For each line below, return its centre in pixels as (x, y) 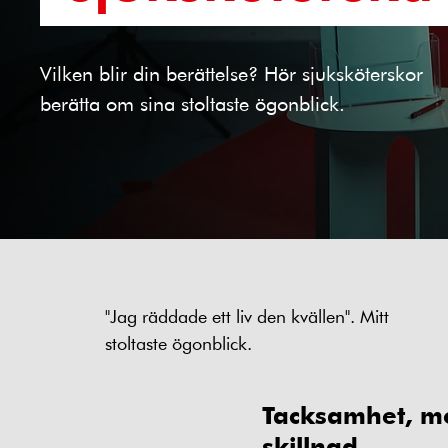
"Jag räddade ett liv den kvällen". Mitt (247, 316)
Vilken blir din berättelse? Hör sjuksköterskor (231, 72)
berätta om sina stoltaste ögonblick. (192, 102)
